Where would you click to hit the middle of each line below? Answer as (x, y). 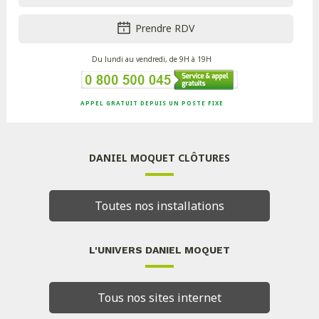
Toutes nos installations (159, 206)
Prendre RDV (165, 28)
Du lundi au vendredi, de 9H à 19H (152, 59)
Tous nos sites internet (159, 298)
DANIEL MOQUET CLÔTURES (159, 158)
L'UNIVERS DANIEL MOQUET (159, 250)
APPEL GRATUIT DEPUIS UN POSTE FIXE (152, 103)
